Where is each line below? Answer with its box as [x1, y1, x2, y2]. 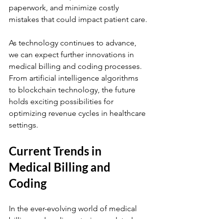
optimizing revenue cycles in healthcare [9, 109, 148, 118]
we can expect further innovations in [9, 50, 136, 59]
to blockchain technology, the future [9, 85, 137, 94]
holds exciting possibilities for [9, 97, 115, 106]
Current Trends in [9, 144, 104, 158]
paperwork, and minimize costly [9, 3, 121, 12]
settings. [9, 120, 38, 130]
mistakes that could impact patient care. [9, 15, 147, 24]
